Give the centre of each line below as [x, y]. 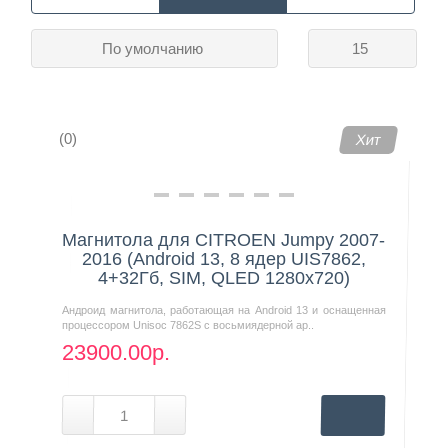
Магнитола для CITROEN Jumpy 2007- [224, 239]
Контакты [56, 65]
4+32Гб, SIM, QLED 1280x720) [223, 277]
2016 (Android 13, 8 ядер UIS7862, [223, 258]
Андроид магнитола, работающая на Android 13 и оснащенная [224, 309]
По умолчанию [153, 48]
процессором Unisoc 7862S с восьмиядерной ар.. [188, 324]
